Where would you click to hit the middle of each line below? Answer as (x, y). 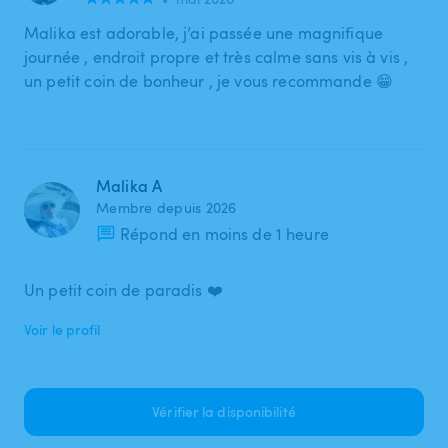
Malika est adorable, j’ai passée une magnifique (204, 32)
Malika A (129, 185)
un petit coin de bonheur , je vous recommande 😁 (209, 80)
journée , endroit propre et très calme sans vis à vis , (216, 56)
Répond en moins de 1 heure (224, 233)
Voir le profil (62, 329)
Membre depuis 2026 (166, 207)
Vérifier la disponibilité (224, 411)
